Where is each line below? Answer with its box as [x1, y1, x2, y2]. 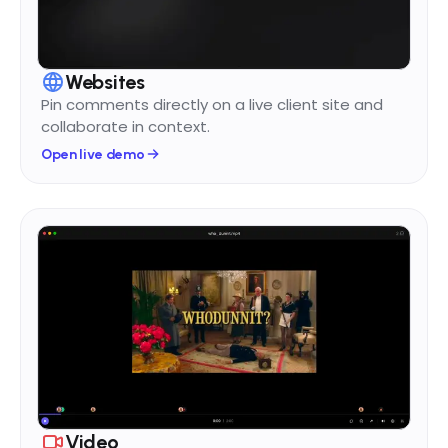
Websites [65, 69, 145, 94]
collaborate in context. [41, 115, 210, 137]
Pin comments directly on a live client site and [41, 93, 383, 115]
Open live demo [41, 145, 146, 163]
